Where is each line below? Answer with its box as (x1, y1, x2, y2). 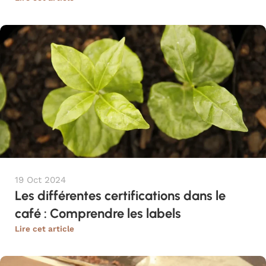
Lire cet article (15, 224, 74, 233)
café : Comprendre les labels (15, 205, 181, 221)
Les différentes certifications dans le (15, 188, 226, 204)
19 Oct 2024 (15, 175, 66, 185)
